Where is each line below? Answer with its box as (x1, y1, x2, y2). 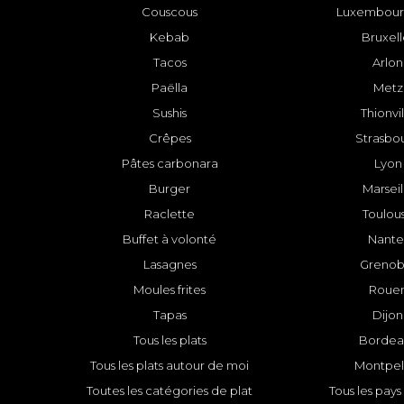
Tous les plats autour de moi (90, 358, 250, 373)
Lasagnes (142, 257, 197, 272)
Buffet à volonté (123, 232, 217, 247)
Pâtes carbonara (121, 156, 218, 171)
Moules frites (133, 282, 207, 298)
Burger (149, 181, 191, 197)
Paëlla (151, 80, 188, 96)
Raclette (144, 207, 196, 222)
